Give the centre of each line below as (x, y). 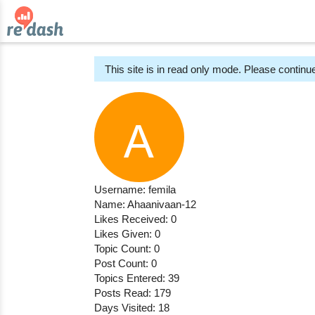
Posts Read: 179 (133, 293)
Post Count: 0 (126, 263)
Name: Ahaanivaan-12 (146, 204)
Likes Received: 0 (136, 219)
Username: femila (135, 189)
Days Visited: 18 (132, 308)
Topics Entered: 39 (137, 278)
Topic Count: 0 (127, 249)
